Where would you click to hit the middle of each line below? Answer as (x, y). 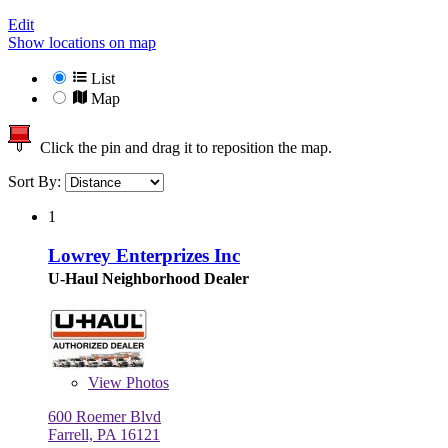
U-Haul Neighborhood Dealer (148, 278)
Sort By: (36, 182)
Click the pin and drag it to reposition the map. (182, 148)
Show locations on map (82, 43)
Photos (145, 382)
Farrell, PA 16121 (104, 434)
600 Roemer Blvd (104, 416)
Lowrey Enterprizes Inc (144, 255)
